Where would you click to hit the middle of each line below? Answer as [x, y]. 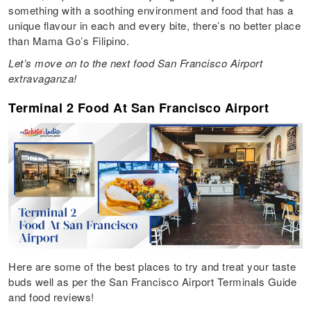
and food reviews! [53, 297]
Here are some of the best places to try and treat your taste [152, 267]
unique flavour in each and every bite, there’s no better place [155, 26]
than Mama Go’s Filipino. [70, 41]
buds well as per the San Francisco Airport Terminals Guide [153, 282]
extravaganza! [44, 78]
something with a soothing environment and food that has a [151, 10]
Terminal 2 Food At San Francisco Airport [139, 108]
